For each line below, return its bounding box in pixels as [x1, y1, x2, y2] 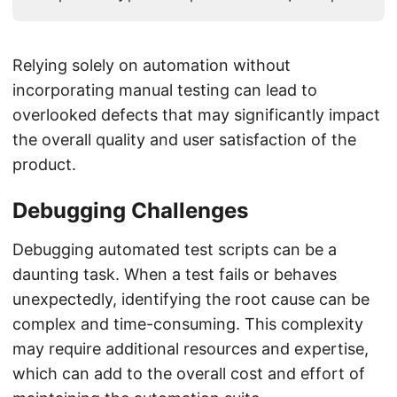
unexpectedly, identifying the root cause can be [12, 290, 370, 309]
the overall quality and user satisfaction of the [12, 130, 356, 150]
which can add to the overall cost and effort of [12, 364, 365, 384]
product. [12, 155, 76, 175]
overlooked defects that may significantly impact [12, 105, 380, 125]
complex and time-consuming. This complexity [12, 315, 363, 334]
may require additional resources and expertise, [12, 339, 369, 359]
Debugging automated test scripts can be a [12, 240, 337, 260]
